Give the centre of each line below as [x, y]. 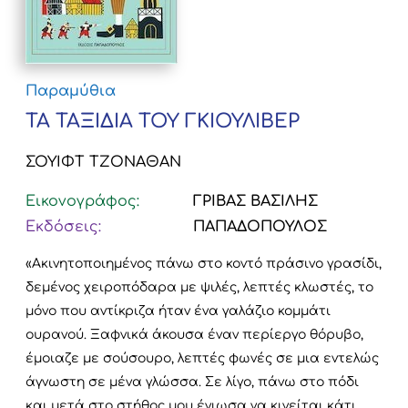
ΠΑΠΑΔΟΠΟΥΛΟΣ [258, 227]
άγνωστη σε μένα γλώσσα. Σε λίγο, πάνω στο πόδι [192, 382]
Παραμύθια [71, 92]
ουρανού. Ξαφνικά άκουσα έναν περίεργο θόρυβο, [194, 335]
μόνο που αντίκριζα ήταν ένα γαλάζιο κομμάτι [178, 311]
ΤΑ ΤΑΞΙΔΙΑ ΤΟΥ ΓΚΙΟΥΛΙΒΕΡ [163, 122]
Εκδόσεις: [63, 227]
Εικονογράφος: [82, 202]
